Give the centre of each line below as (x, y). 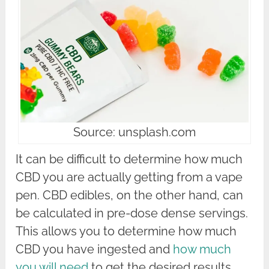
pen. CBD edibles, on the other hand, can (130, 195)
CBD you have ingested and (95, 249)
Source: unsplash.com (134, 132)
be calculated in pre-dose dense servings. (132, 213)
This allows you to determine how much (126, 231)
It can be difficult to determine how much (129, 159)
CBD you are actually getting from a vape (129, 177)
